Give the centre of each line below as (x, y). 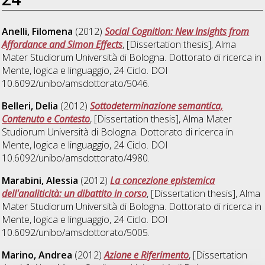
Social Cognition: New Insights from (177, 32)
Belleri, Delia (30, 106)
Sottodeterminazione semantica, (157, 106)
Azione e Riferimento (147, 255)
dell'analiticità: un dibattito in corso (75, 193)
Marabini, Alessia (40, 180)
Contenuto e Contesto (46, 119)
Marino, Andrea (37, 255)
